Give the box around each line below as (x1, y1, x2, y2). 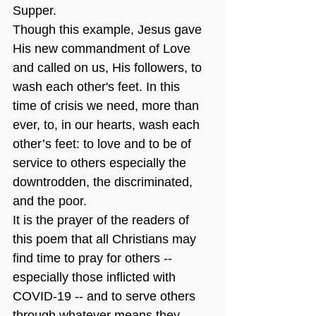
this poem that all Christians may (13, 232, 200, 247)
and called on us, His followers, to (13, 61, 205, 75)
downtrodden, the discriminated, (13, 175, 196, 190)
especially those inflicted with (13, 270, 179, 285)
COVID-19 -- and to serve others (13, 289, 199, 304)
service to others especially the (13, 156, 190, 171)
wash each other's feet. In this (13, 80, 183, 95)
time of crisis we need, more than (13, 99, 202, 114)
